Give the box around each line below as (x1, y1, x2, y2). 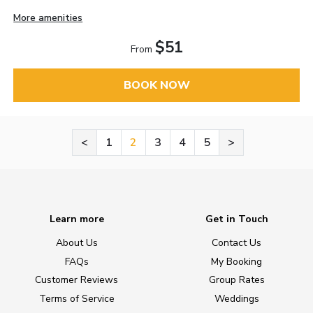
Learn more (49, 212, 104, 226)
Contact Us (212, 235, 261, 249)
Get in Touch (205, 212, 268, 226)
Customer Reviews (35, 273, 118, 287)
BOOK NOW (123, 78, 190, 94)
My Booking (211, 254, 262, 268)
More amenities (13, 11, 83, 25)
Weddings (214, 292, 259, 306)
